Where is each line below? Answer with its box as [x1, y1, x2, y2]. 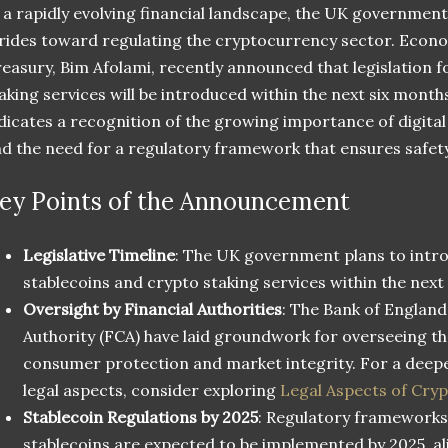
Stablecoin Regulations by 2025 [23, 406, 258, 427]
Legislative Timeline [23, 244, 175, 265]
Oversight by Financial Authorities [23, 298, 282, 319]
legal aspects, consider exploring [23, 379, 280, 400]
